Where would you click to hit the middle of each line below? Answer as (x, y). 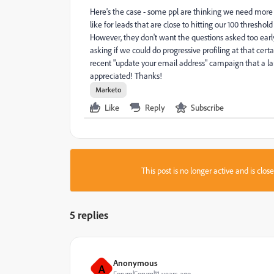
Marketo (108, 90)
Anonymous (135, 263)
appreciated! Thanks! (126, 76)
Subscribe (207, 107)
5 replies (89, 215)
